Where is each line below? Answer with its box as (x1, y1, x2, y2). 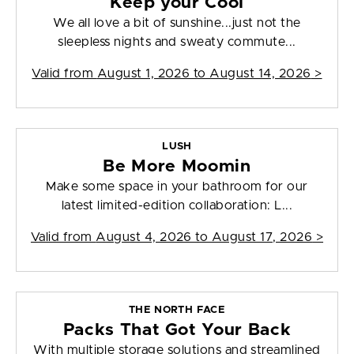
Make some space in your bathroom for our (46, 180, 308, 194)
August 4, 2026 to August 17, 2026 (96, 231, 313, 244)
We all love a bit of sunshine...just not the (53, 17, 301, 30)
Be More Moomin (103, 158, 251, 175)
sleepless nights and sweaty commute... (58, 36, 296, 49)
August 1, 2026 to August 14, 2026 (96, 67, 311, 81)
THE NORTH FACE (128, 305, 226, 316)
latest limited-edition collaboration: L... (61, 199, 293, 213)
